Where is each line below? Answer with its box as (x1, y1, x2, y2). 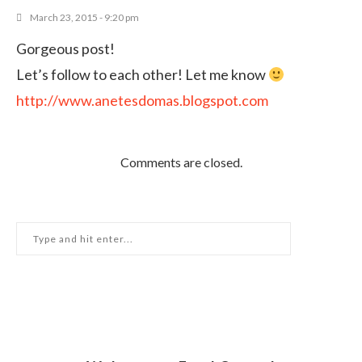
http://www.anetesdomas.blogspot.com (16, 91, 268, 110)
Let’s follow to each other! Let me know (16, 65, 268, 84)
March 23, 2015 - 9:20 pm (30, 11, 139, 24)
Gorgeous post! (16, 40, 115, 58)
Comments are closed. (120, 154, 242, 170)
